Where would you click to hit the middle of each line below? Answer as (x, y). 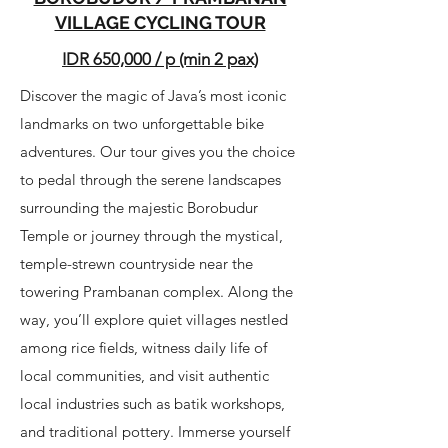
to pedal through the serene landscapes (150, 179)
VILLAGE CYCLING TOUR (160, 22)
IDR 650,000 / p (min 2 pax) (160, 59)
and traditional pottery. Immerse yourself (155, 431)
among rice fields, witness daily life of (143, 347)
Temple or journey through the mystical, (151, 235)
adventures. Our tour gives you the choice (157, 151)
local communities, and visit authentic (144, 375)
